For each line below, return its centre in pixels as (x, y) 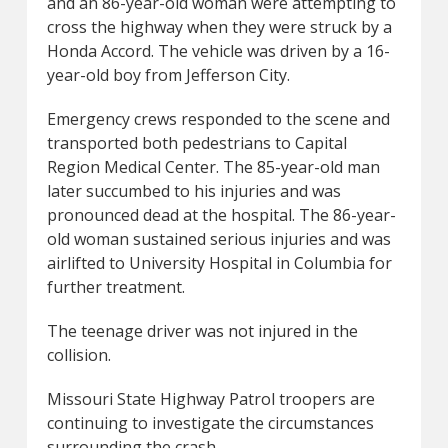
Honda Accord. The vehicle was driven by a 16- (218, 50)
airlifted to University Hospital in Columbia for (219, 262)
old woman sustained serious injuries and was (218, 238)
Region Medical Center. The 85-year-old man (213, 166)
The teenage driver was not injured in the (202, 330)
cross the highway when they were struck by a (219, 26)
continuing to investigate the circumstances (210, 422)
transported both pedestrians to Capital (196, 142)
